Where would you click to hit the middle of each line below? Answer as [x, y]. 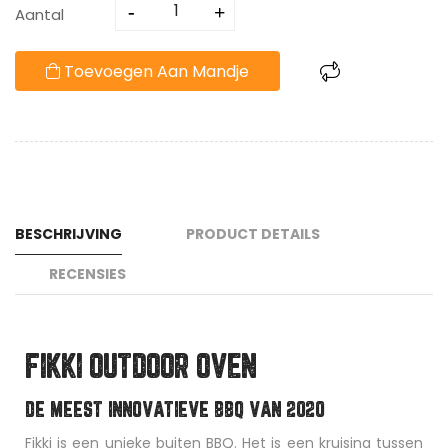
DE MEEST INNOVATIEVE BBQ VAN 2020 [179, 411]
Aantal [39, 15]
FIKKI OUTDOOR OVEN [140, 369]
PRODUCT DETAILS [253, 234]
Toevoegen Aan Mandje [156, 72]
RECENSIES [88, 274]
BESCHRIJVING [68, 234]
